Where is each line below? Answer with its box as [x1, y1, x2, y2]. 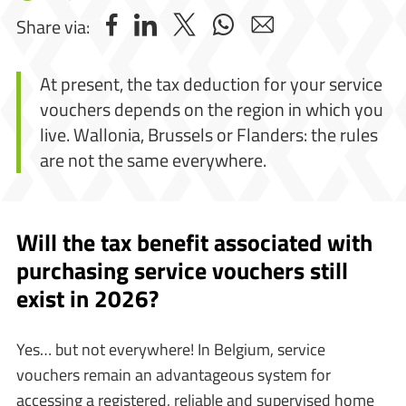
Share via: [16, 12, 90, 41]
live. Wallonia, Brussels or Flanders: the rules [40, 120, 378, 149]
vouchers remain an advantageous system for [16, 362, 331, 387]
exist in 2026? [16, 281, 159, 316]
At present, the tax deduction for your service [40, 69, 382, 98]
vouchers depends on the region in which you [40, 94, 383, 123]
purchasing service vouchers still [16, 253, 348, 288]
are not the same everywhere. [40, 145, 266, 174]
